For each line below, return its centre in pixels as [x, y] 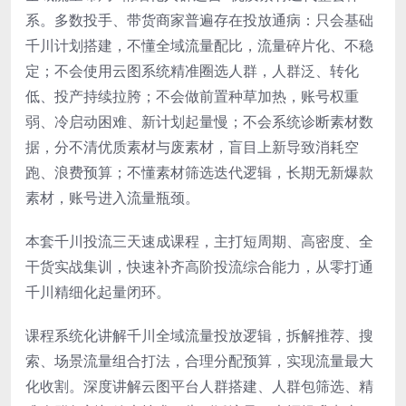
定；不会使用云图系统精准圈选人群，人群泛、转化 [192, 70]
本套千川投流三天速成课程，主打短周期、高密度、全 [199, 241]
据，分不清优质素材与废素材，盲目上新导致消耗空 [192, 146]
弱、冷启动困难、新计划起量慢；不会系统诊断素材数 [199, 121]
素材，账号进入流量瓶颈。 [112, 197]
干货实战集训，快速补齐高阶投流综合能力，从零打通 [199, 266]
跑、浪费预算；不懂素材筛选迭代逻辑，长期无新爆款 [199, 172]
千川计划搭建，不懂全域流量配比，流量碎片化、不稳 [199, 45]
